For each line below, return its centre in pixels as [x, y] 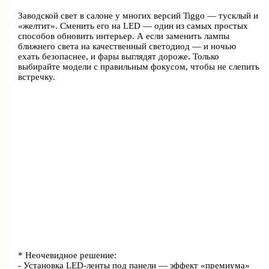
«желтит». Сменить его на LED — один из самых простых [133, 26]
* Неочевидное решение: [68, 255]
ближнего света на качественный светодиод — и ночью [127, 47]
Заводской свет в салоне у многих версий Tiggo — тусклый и [138, 16]
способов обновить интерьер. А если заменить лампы [124, 36]
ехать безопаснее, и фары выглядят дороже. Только [119, 57]
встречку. [37, 77]
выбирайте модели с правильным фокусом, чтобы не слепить [139, 67]
